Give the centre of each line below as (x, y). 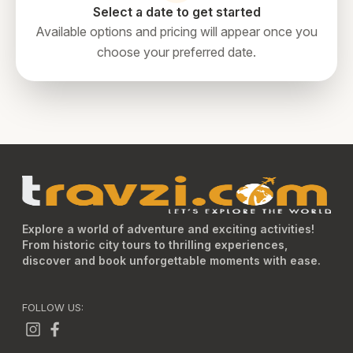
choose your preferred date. (176, 52)
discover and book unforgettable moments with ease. (171, 260)
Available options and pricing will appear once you (176, 32)
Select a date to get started (176, 12)
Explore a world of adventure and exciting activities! (168, 229)
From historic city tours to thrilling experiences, (155, 245)
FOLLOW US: (53, 307)
